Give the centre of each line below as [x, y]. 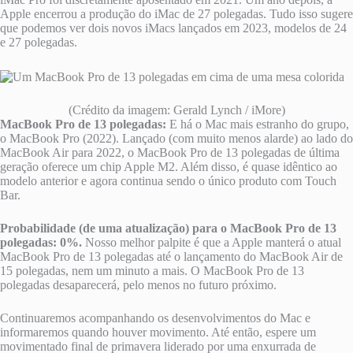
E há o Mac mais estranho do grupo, [259, 124]
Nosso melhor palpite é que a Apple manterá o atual [212, 242]
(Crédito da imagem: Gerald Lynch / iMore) [176, 110]
